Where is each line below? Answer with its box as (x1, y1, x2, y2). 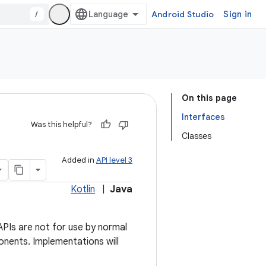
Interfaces (182, 112, 225, 122)
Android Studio (151, 9, 214, 20)
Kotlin (71, 183, 95, 195)
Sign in (223, 9, 252, 20)
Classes (182, 131, 211, 141)
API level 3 (96, 155, 132, 165)
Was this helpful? (31, 119, 92, 129)
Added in (62, 155, 96, 165)
